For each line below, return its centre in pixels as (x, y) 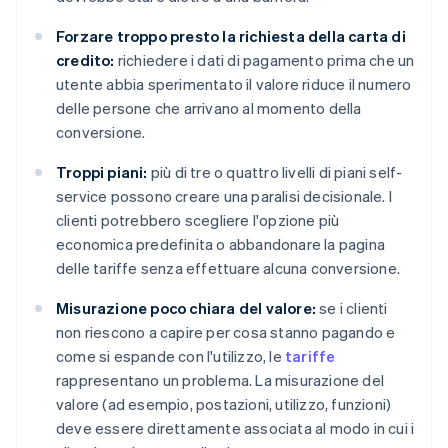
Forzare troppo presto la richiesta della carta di (231, 36)
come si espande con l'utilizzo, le (170, 356)
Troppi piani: (102, 172)
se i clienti (352, 308)
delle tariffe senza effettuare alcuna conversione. (228, 268)
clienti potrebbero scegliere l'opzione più (198, 220)
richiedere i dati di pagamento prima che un (264, 60)
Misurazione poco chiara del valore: (186, 308)
